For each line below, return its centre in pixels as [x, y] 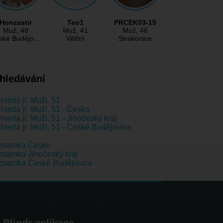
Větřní [75, 39]
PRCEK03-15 [135, 23]
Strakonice [135, 39]
